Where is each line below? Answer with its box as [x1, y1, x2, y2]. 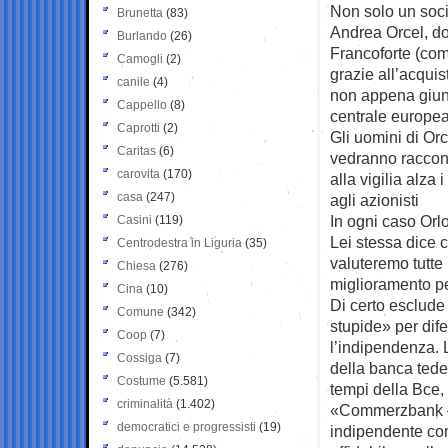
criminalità [117, 396, 173, 411]
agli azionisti [330, 190, 419, 209]
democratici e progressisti [117, 419, 256, 434]
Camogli [117, 51, 163, 66]
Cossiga [117, 350, 162, 365]
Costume [117, 373, 166, 388]
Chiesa [117, 258, 156, 273]
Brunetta [117, 5, 163, 20]
